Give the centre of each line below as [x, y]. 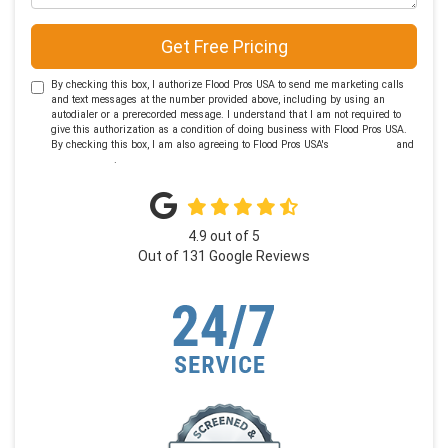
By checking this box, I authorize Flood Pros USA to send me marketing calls [227, 85]
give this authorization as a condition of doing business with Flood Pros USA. [229, 130]
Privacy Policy [82, 160]
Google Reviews [258, 256]
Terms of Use [362, 145]
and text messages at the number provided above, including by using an [218, 100]
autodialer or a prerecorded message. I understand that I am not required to [226, 115]
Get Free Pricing [224, 47]
